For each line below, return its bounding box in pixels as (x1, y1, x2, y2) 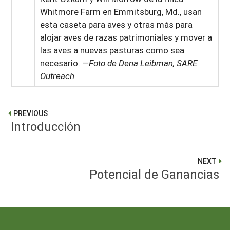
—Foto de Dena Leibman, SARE (82, 56, 197, 69)
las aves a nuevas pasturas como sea (40, 44, 184, 56)
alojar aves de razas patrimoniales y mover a (40, 31, 212, 43)
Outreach (40, 69, 74, 82)
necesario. (40, 56, 82, 69)
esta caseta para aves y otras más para (40, 18, 193, 30)
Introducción (11, 118, 81, 135)
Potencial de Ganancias (89, 165, 219, 182)
